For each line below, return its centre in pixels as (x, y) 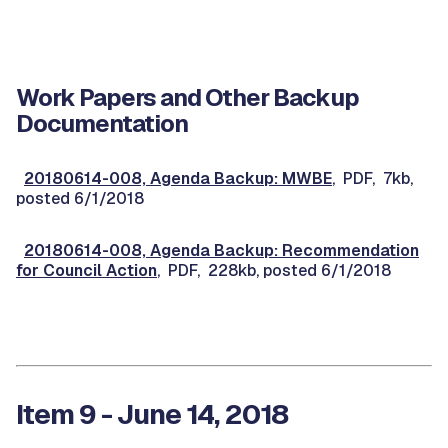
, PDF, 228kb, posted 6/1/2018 (274, 270)
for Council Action (86, 270)
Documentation (102, 123)
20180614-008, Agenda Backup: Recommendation (221, 250)
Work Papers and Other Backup (187, 97)
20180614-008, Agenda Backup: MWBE (178, 178)
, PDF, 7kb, (372, 178)
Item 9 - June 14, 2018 (152, 414)
